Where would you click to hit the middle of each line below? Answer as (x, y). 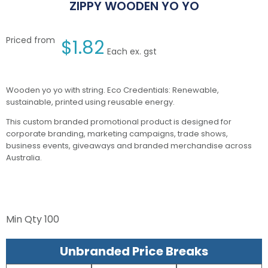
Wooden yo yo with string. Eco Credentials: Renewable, (112, 90)
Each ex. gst (132, 52)
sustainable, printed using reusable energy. (90, 102)
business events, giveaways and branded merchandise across (129, 146)
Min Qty (25, 220)
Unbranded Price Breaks (134, 252)
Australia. (24, 158)
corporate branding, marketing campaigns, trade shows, (117, 134)
